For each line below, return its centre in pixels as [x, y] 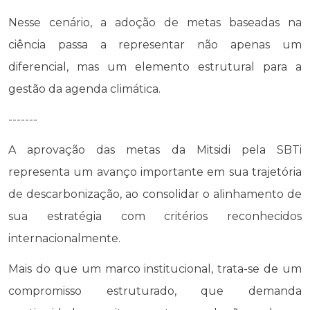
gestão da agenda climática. [84, 89]
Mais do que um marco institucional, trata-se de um [155, 268]
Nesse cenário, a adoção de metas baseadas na [155, 22]
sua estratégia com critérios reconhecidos [155, 216]
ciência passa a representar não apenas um [155, 44]
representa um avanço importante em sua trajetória [155, 172]
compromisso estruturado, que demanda [155, 291]
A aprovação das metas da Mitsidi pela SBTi [155, 149]
